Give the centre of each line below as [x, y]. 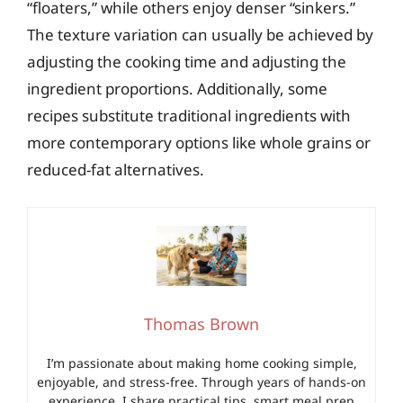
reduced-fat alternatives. [116, 170]
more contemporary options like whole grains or [199, 143]
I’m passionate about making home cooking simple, [201, 363]
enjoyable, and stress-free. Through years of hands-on [201, 381]
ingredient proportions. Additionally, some [177, 89]
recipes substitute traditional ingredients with [189, 116]
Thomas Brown [201, 323]
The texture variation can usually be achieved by [200, 35]
